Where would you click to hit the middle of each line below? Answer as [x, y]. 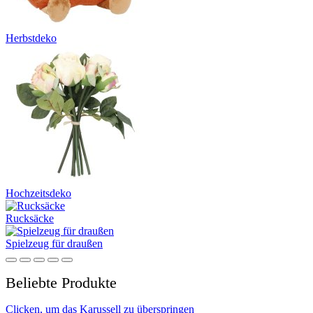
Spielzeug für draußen [54, 243]
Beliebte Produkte [61, 283]
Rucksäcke [30, 218]
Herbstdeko [31, 38]
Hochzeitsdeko [38, 193]
